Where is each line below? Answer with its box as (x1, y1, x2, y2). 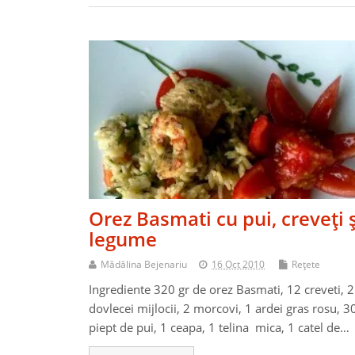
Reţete (292, 258, 320, 272)
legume (89, 226, 157, 253)
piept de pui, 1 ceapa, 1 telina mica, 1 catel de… (89, 319, 349, 336)
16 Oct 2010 (212, 258, 265, 272)
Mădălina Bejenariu (101, 258, 187, 272)
